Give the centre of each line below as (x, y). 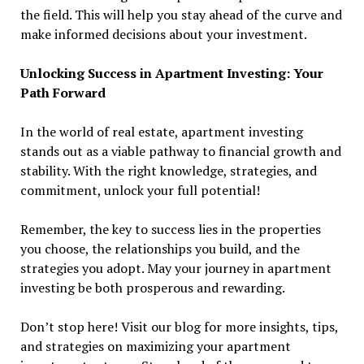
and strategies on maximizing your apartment (155, 347)
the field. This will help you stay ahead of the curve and (181, 15)
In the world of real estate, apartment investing (161, 132)
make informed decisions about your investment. (163, 35)
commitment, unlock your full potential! (140, 191)
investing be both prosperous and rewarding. (152, 288)
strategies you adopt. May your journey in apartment (175, 269)
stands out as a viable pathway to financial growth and (180, 152)
